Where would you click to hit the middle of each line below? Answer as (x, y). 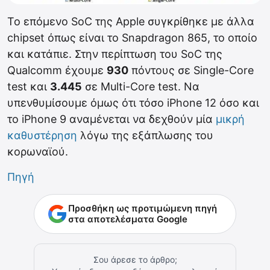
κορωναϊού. (38, 152)
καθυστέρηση (42, 136)
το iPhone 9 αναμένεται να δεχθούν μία (111, 119)
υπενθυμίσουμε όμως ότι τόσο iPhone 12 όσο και (133, 103)
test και (29, 87)
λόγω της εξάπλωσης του (145, 136)
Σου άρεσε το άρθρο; (135, 260)
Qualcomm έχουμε (57, 71)
